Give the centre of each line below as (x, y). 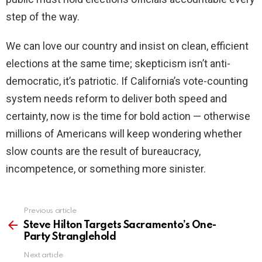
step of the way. (43, 17)
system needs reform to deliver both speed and (116, 99)
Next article (43, 256)
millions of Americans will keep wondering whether (124, 134)
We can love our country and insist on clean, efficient (127, 46)
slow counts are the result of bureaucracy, (103, 151)
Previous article (50, 211)
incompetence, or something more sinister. (106, 169)
